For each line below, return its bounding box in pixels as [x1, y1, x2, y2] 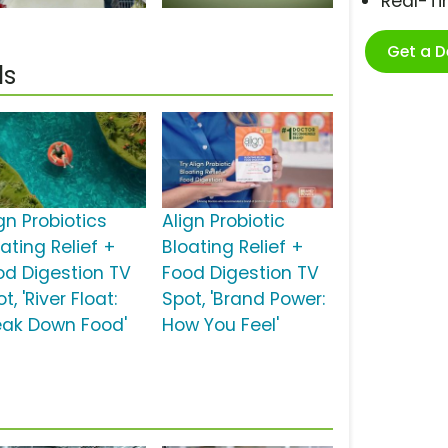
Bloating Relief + [161, 235, 304, 260]
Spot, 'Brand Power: [161, 287, 325, 312]
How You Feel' [161, 313, 279, 338]
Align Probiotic [161, 209, 285, 234]
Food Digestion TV [161, 261, 319, 286]
